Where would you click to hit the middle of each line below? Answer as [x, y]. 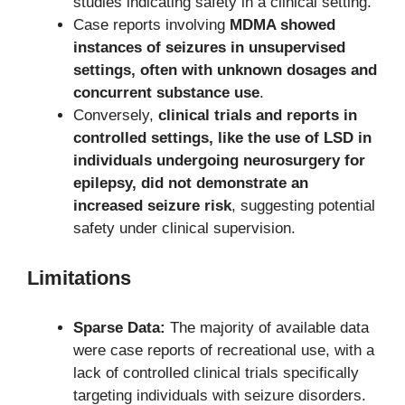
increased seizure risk [152, 206]
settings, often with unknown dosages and [225, 71]
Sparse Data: [119, 327]
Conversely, [116, 116]
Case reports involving [151, 25]
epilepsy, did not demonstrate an [191, 184]
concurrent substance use [166, 93]
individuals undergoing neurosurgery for [219, 161]
